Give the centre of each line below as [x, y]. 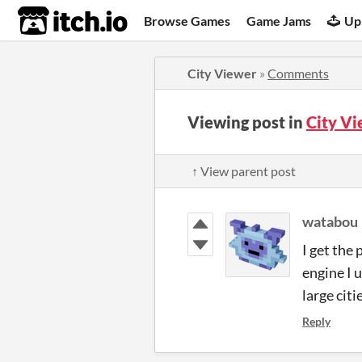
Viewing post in [247, 122]
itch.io [53, 21]
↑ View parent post [244, 171]
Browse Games [187, 20]
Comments [298, 73]
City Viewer [222, 73]
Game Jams [279, 20]
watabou [330, 221]
